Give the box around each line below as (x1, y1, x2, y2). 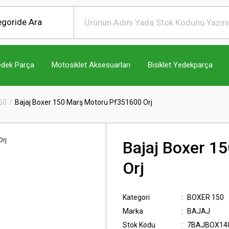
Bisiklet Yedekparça (148, 60, 213, 70)
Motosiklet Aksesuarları (52, 60, 130, 70)
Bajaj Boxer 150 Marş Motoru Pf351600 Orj (15, 98, 152, 106)
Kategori (123, 193, 150, 201)
